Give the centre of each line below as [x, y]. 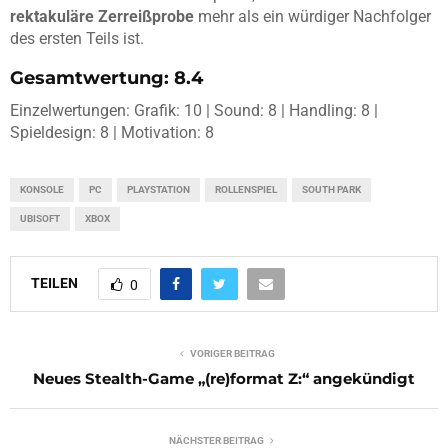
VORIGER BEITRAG [232, 354]
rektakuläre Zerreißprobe [102, 17]
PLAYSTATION [158, 190]
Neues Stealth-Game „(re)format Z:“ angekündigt [224, 379]
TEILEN [54, 282]
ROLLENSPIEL [246, 190]
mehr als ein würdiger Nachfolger [312, 17]
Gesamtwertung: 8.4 [106, 78]
